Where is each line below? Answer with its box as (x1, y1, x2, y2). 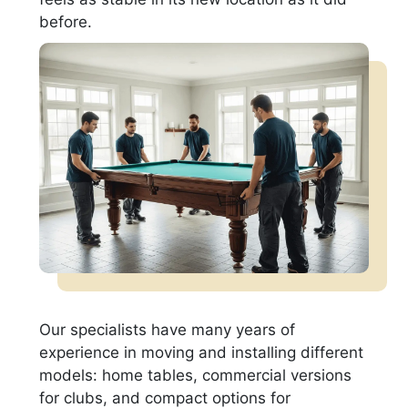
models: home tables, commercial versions (39, 365, 352, 384)
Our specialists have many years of (39, 320, 296, 339)
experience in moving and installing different (39, 342, 364, 362)
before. (39, 12, 93, 31)
